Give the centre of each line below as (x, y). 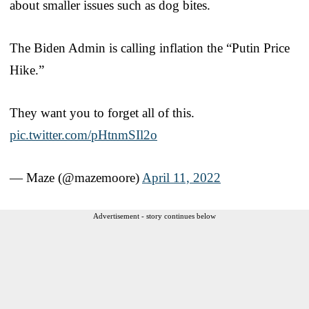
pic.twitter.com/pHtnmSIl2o (83, 134)
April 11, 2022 (181, 177)
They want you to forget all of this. (102, 112)
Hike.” (27, 70)
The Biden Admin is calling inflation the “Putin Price (150, 48)
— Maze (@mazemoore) (76, 177)
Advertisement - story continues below (154, 216)
